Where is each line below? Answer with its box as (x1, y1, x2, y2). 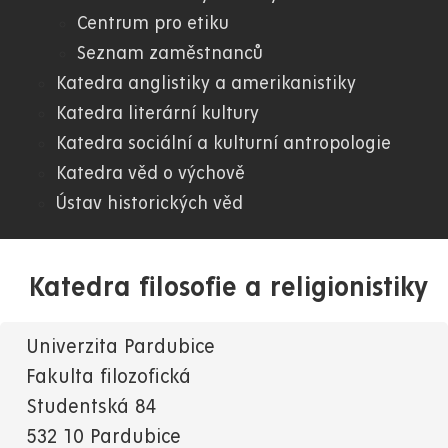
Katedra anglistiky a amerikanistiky (56, 73, 356, 93)
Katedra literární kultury (56, 103, 259, 123)
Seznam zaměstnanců (77, 43, 263, 63)
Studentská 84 (26, 396, 157, 418)
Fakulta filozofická (26, 366, 192, 388)
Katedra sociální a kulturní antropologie (56, 133, 391, 153)
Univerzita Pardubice (26, 336, 216, 358)
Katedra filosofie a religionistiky (28, 272, 428, 302)
